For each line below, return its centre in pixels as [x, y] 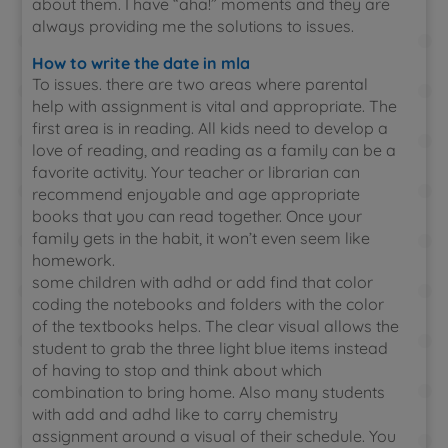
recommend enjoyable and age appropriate [196, 194]
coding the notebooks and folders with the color [208, 304]
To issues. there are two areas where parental [200, 84]
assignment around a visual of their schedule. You [214, 436]
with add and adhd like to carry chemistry [185, 414]
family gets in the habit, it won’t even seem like [201, 238]
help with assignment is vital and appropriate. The [215, 106]
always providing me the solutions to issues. [193, 26]
